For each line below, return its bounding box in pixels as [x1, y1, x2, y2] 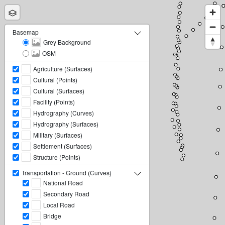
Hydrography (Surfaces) [33, 120, 98, 128]
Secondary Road [43, 189, 89, 198]
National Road [43, 178, 83, 187]
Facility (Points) [33, 97, 75, 106]
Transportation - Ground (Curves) [22, 168, 111, 177]
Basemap [13, 28, 39, 36]
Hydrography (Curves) [33, 108, 94, 117]
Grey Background [43, 38, 91, 46]
